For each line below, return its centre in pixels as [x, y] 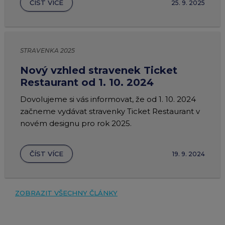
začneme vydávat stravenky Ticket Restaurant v [110, 111]
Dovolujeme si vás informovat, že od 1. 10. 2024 [108, 99]
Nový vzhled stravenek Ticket [99, 70]
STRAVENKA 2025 [47, 50]
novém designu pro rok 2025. [76, 123]
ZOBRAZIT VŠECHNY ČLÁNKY [66, 193]
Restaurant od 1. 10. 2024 [87, 82]
